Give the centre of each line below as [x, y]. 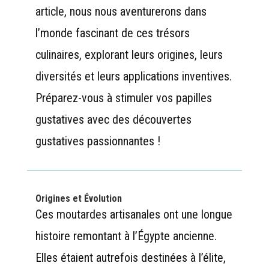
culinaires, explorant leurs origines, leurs [129, 54]
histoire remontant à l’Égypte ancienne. [126, 236]
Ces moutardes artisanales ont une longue [134, 214]
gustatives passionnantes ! [98, 141]
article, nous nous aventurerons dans [121, 11]
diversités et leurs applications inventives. [133, 76]
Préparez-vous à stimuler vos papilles [123, 98]
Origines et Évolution [78, 198]
